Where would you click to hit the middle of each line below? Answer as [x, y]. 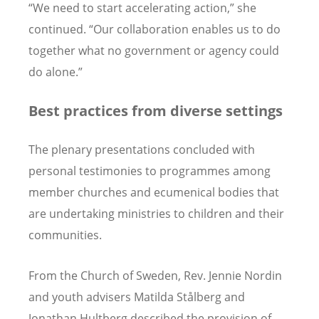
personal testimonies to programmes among [150, 171]
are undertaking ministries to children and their [156, 213]
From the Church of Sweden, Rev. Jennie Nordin [155, 275]
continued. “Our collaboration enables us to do [155, 30]
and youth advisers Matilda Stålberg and [137, 297]
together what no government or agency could [154, 51]
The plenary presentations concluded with [142, 149]
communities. [65, 235]
